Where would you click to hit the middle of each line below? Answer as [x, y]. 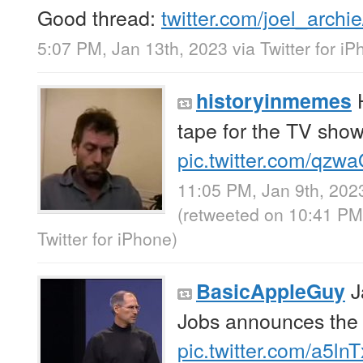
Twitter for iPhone [105, 238]
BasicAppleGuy [271, 290]
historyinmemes [274, 100]
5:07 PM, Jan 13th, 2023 [132, 47]
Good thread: [99, 17]
